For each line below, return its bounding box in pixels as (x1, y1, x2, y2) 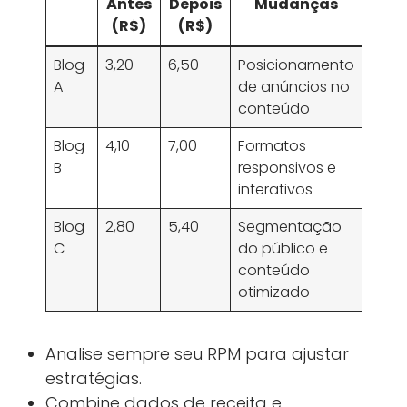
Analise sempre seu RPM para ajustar (45, 342, 349, 365)
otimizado (238, 281, 311, 303)
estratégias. (45, 366, 142, 390)
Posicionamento (238, 54, 355, 75)
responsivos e (238, 156, 337, 178)
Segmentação (238, 215, 342, 237)
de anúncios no (238, 75, 351, 97)
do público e (238, 237, 329, 259)
